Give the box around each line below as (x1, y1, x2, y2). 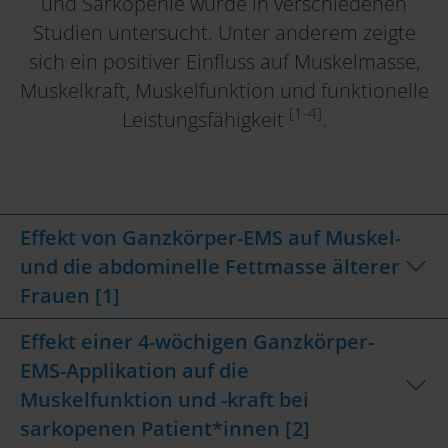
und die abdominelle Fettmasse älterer (20, 252, 400, 280)
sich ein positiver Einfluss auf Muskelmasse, (28, 47, 420, 75)
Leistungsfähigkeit (121, 105, 289, 133)
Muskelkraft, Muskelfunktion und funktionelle (19, 76, 429, 104)
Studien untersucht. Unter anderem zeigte (32, 18, 416, 46)
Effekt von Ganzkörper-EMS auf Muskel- (20, 223, 401, 251)
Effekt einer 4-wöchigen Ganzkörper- (20, 327, 374, 355)
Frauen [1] (20, 281, 120, 309)
